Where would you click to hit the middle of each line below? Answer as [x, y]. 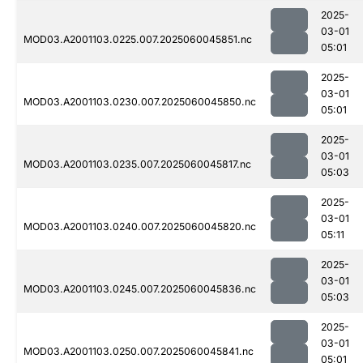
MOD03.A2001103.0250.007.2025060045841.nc [139, 352]
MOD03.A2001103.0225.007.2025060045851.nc [138, 40]
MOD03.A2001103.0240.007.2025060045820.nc [140, 227]
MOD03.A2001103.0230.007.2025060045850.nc [140, 102]
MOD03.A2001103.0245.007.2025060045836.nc [140, 289]
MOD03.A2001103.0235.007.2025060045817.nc [137, 164]
